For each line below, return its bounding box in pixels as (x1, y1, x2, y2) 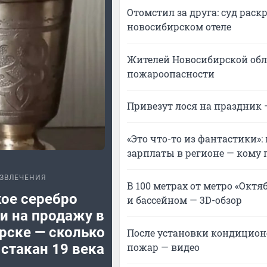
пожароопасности (127, 67, 215, 80)
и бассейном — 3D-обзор (127, 193, 242, 206)
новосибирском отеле (127, 20, 231, 33)
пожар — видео (127, 240, 200, 253)
